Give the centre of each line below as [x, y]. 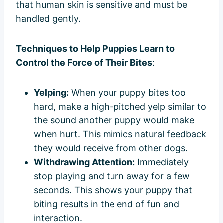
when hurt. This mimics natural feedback [120, 134]
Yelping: [51, 92]
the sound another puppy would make [114, 120]
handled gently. [48, 18]
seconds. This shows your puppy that [113, 190]
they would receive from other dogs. [111, 148]
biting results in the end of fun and [107, 204]
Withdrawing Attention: [84, 162]
